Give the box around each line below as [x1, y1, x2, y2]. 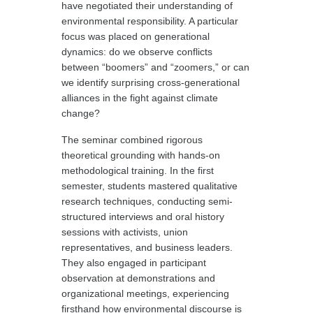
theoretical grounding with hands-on [61, 150, 221, 161]
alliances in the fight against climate [61, 92, 219, 103]
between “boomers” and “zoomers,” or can [61, 61, 250, 73]
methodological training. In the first [61, 165, 214, 176]
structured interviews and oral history [61, 211, 225, 222]
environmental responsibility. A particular [61, 15, 239, 27]
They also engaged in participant [61, 257, 207, 268]
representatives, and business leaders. [61, 242, 233, 253]
